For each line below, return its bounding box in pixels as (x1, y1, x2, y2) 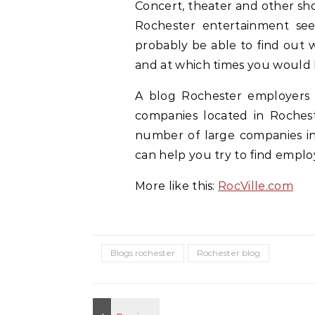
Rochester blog (197, 247, 260, 258)
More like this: (135, 179, 219, 193)
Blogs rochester (110, 247, 175, 258)
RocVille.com (218, 179, 293, 193)
